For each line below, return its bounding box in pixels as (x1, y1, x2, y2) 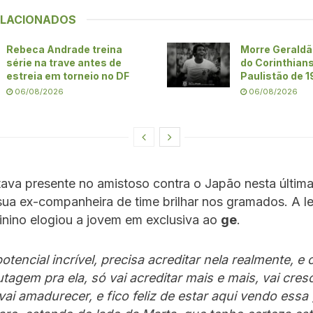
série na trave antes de (6, 56, 122, 68)
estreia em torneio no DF (6, 69, 129, 82)
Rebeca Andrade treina (6, 43, 122, 55)
